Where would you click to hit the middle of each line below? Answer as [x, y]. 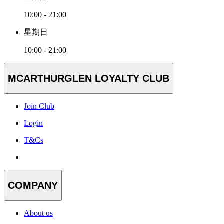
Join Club [39, 106]
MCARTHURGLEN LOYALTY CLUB [89, 78]
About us [38, 213]
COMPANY [33, 185]
